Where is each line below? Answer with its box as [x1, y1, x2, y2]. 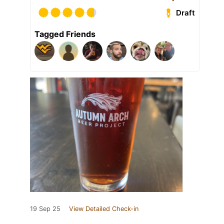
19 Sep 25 [30, 205, 60, 213]
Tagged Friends [34, 29, 95, 39]
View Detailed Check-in [69, 205, 138, 213]
